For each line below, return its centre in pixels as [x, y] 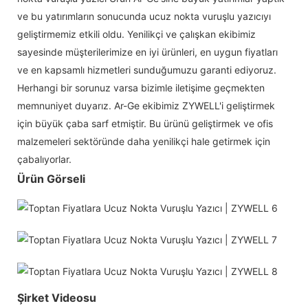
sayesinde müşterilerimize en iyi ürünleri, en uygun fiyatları [147, 52]
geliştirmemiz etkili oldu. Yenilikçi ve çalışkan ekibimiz [136, 34]
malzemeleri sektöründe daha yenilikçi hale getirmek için [144, 141]
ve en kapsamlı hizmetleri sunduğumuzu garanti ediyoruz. [147, 69]
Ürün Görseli [51, 178]
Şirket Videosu [57, 297]
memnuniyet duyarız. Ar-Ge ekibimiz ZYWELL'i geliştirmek [146, 105]
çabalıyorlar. [44, 159]
